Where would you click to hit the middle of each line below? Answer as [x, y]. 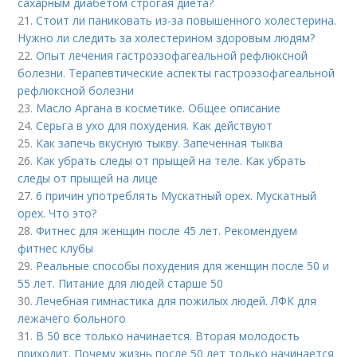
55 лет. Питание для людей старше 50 [121, 283]
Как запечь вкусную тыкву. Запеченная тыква [160, 143]
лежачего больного [72, 318]
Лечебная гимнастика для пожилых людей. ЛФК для [177, 300]
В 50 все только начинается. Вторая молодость [168, 335]
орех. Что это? [57, 213]
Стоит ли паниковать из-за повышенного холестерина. [186, 20]
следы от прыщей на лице [88, 178]
